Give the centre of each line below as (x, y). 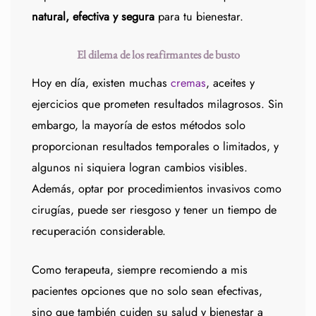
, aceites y (230, 83)
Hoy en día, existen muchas (101, 83)
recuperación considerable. (99, 231)
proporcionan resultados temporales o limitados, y (155, 147)
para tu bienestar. (199, 16)
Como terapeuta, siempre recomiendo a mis (140, 270)
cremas (188, 83)
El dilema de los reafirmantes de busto (158, 54)
